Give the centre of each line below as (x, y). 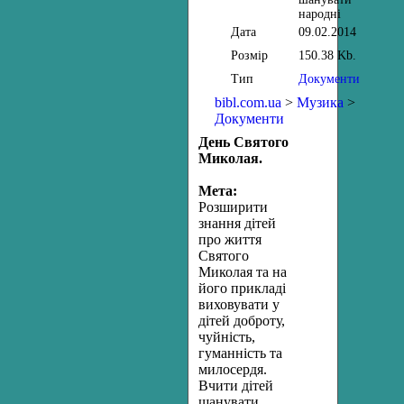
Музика (320, 102)
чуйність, (227, 337)
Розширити (233, 207)
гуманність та (240, 353)
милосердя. (233, 369)
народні (320, 14)
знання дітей (237, 223)
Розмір (249, 55)
